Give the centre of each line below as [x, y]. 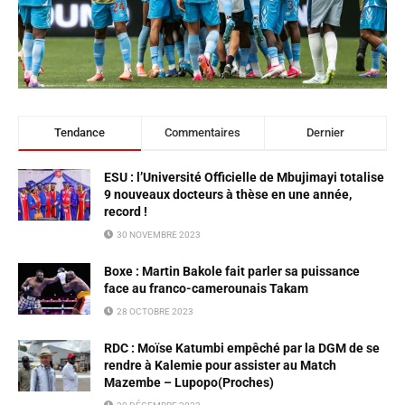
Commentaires [203, 132]
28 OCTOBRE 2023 [154, 311]
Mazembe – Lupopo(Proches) [189, 382]
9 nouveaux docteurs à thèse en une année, [228, 194]
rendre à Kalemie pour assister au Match [220, 365]
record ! [126, 211]
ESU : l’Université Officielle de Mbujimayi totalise [244, 177]
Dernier [325, 132]
